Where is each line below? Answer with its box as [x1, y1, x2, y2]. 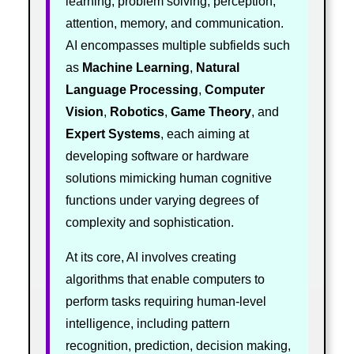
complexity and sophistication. [65, 215, 234, 229]
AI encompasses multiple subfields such [65, 38, 290, 52]
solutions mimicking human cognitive [65, 171, 272, 185]
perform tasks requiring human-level [65, 294, 266, 308]
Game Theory [170, 104, 251, 119]
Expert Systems [65, 126, 160, 141]
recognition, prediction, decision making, [65, 338, 291, 352]
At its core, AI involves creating [65, 250, 236, 264]
